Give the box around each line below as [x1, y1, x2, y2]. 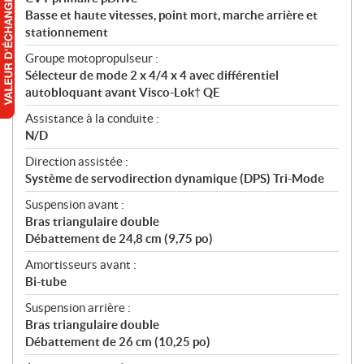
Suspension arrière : [25, 301, 131, 315]
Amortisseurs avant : [25, 258, 136, 272]
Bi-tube [25, 275, 67, 289]
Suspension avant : [25, 197, 124, 212]
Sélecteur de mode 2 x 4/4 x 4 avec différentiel [25, 68, 279, 83]
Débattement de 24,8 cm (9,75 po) [25, 232, 213, 246]
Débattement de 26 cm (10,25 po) [25, 335, 210, 349]
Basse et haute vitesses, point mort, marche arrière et [25, 8, 318, 23]
